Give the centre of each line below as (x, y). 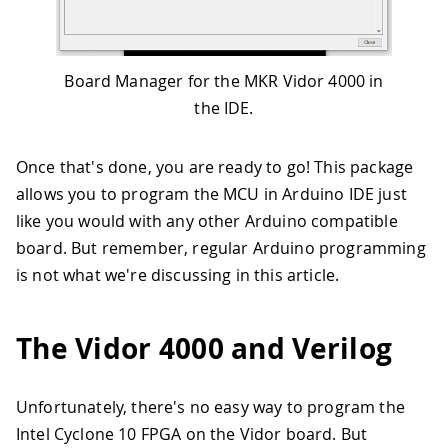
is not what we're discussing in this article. (178, 275)
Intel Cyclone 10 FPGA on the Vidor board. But (192, 433)
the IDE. (224, 108)
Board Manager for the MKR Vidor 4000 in (224, 81)
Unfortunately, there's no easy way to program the (210, 406)
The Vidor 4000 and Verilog (204, 349)
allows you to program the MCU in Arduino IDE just (211, 194)
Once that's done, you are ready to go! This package (215, 167)
